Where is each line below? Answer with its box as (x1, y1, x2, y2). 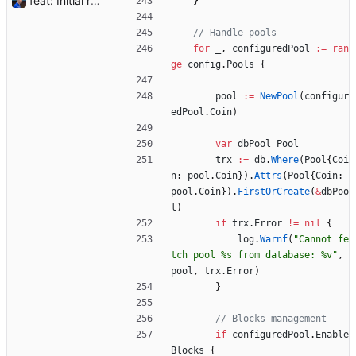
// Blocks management (215, 313, 327, 325)
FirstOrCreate (238, 186, 310, 198)
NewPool (260, 91, 299, 103)
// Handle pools (193, 27, 277, 39)
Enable (315, 329, 349, 341)
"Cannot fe (293, 234, 349, 246)
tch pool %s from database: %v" (171, 250, 338, 261)
